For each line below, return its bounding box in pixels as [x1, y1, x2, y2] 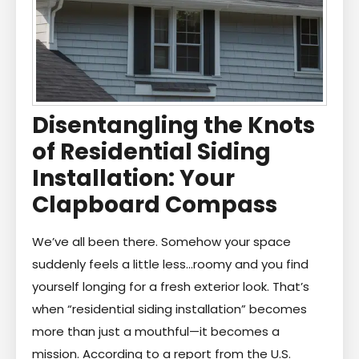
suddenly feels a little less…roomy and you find [32, 255, 309, 272]
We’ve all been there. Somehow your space [32, 232, 291, 250]
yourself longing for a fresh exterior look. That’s [32, 277, 309, 295]
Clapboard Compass [32, 188, 277, 220]
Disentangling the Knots [32, 109, 315, 141]
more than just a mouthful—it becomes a [32, 322, 280, 340]
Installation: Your [32, 162, 235, 194]
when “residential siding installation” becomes [32, 300, 307, 317]
